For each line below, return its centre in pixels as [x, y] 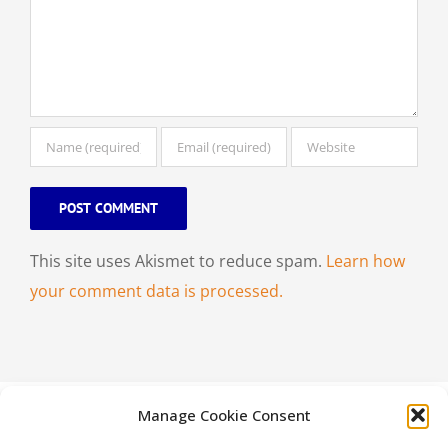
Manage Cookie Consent [224, 415]
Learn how [365, 261]
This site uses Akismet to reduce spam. [178, 261]
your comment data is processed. [156, 291]
